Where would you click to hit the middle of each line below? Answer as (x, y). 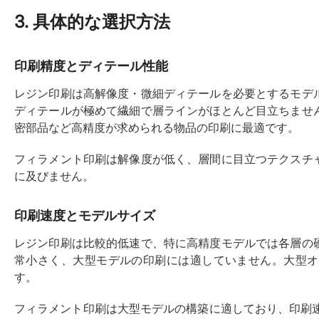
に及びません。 (54, 176)
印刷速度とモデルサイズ (85, 216)
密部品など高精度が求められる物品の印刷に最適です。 (157, 128)
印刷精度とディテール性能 (91, 66)
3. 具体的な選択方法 (92, 22)
